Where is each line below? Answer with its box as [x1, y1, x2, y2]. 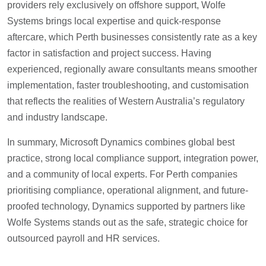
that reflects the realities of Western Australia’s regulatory [7, 96, 245, 107]
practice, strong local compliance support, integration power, [7, 153, 258, 164]
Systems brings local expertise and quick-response [7, 16, 221, 27]
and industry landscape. [7, 112, 107, 123]
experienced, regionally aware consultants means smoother [7, 64, 257, 75]
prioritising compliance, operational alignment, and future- [7, 185, 248, 196]
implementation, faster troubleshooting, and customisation [7, 80, 249, 91]
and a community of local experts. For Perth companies [7, 169, 237, 180]
